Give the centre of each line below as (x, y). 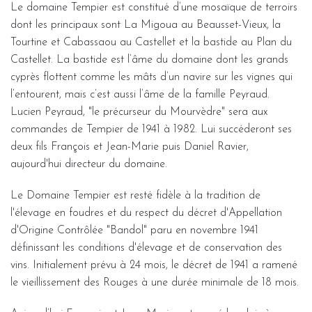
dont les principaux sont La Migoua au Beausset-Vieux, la (146, 25)
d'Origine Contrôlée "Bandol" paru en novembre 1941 (134, 230)
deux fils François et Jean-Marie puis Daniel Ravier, (130, 147)
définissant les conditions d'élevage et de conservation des (146, 248)
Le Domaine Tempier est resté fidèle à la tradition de (135, 195)
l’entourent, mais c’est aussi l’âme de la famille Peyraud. (140, 94)
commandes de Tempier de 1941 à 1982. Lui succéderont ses (151, 129)
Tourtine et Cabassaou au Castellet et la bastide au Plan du (151, 42)
